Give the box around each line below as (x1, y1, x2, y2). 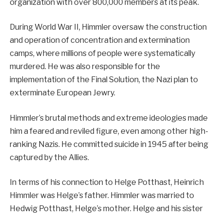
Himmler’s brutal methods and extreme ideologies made (10, 113, 208, 123)
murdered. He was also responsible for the (10, 62, 160, 72)
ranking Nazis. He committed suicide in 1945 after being (10, 139, 208, 149)
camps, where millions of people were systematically (10, 49, 195, 58)
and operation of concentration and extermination (10, 36, 190, 45)
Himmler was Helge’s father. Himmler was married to (10, 191, 194, 200)
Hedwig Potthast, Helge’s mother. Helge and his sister (10, 204, 203, 214)
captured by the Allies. (10, 152, 89, 162)
